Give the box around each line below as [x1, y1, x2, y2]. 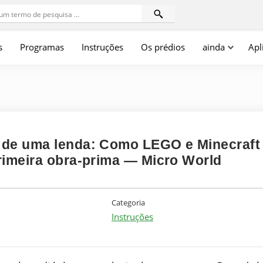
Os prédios [141, 41, 185, 53]
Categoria [112, 197, 145, 208]
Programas [20, 41, 64, 53]
